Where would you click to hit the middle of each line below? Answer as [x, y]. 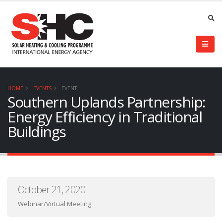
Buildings [37, 132]
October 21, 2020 [52, 190]
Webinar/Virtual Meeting [55, 204]
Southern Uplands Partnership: [106, 102]
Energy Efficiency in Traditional [105, 117]
